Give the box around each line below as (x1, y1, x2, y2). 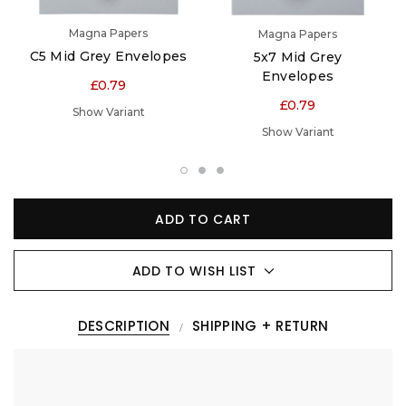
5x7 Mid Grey (253, 48, 343, 65)
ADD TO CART (155, 209, 251, 228)
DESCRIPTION (77, 316, 170, 336)
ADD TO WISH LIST (131, 261, 256, 280)
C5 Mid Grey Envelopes (29, 48, 188, 65)
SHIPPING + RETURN (192, 316, 329, 336)
